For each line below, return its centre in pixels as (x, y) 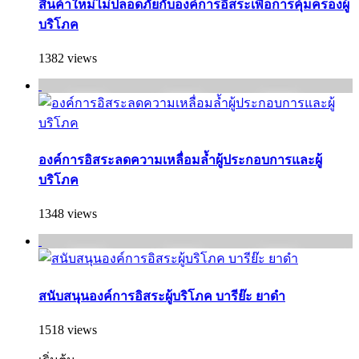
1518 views (68, 329)
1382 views (68, 58)
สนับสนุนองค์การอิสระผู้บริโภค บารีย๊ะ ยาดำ (162, 296)
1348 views (68, 214)
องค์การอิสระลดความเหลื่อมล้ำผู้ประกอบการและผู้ (180, 160)
